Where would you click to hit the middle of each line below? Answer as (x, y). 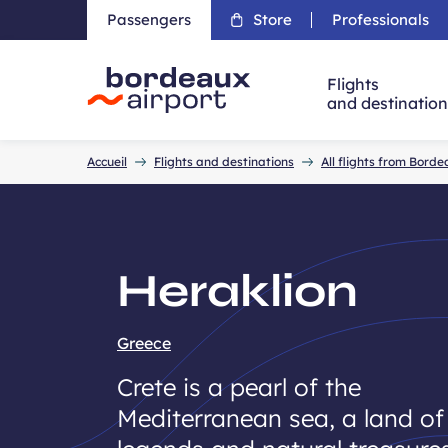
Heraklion (237, 291)
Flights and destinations (224, 161)
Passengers (149, 19)
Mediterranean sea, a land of (280, 418)
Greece (144, 343)
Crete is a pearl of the (239, 387)
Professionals (380, 19)
